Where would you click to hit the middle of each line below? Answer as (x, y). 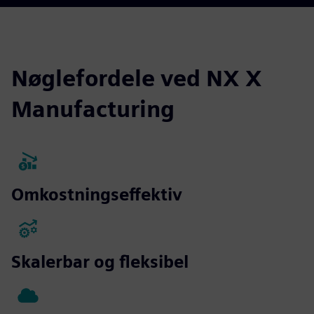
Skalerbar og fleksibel (100, 261)
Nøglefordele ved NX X (137, 78)
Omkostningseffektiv (97, 194)
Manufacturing (93, 109)
